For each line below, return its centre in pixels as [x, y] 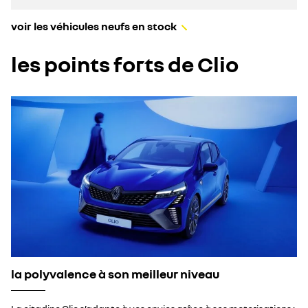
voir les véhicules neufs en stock [94, 26]
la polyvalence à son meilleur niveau [115, 274]
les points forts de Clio [125, 64]
